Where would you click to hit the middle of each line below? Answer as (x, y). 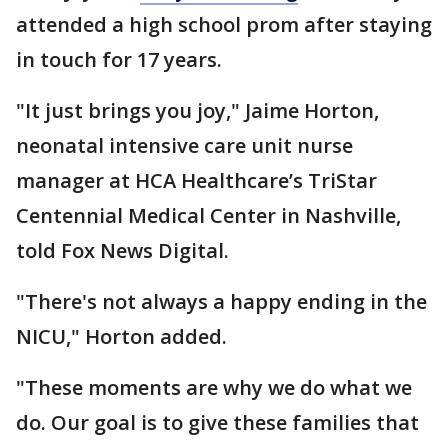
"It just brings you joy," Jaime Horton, (197, 111)
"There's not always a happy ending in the (221, 302)
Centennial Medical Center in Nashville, (208, 216)
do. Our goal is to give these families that (217, 423)
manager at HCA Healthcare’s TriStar (196, 181)
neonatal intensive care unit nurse (184, 146)
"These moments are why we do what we (214, 388)
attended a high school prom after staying (224, 25)
